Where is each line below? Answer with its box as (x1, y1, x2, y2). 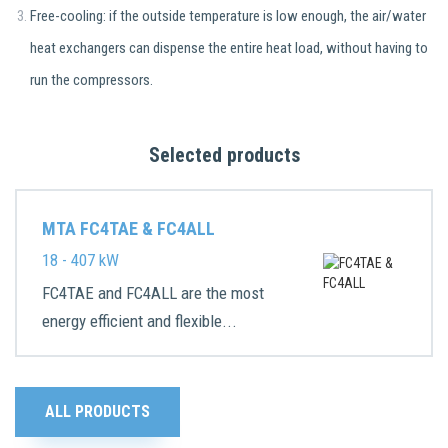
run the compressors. (30, 71, 159, 89)
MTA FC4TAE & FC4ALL (42, 218, 215, 239)
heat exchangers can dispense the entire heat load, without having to (30, 39, 428, 57)
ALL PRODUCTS (45, 402, 150, 421)
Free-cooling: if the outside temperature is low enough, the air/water (30, 7, 426, 25)
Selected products (148, 143, 300, 167)
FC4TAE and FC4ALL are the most (42, 283, 264, 303)
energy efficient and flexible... (42, 311, 237, 331)
